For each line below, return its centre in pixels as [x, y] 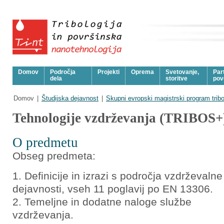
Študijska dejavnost [70, 98]
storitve [176, 78]
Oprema [142, 72]
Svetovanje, [182, 72]
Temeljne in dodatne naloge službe [108, 202]
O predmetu [45, 142]
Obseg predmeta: [54, 156]
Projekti [108, 72]
